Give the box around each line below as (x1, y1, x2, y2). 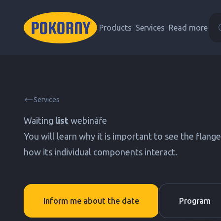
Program (179, 196, 211, 205)
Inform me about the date (43, 196, 139, 205)
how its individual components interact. (24, 147, 177, 157)
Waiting (24, 115, 55, 125)
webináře (69, 115, 107, 125)
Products (99, 23, 132, 32)
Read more (169, 23, 208, 32)
